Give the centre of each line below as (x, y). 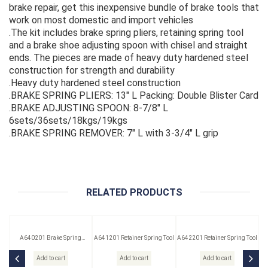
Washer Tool (51, 246)
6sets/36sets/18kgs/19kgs (68, 121)
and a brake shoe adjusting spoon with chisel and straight (128, 45)
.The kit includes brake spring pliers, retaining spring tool (126, 33)
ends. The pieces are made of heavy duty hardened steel (129, 58)
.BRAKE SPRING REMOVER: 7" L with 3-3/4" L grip (114, 133)
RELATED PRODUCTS (134, 193)
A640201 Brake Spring (51, 238)
